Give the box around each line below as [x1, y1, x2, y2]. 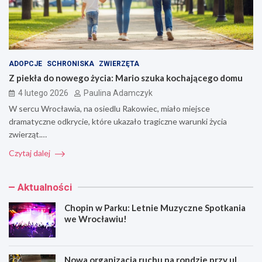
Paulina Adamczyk [84, 88, 153, 98]
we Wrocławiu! [64, 213, 127, 224]
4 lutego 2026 [18, 88, 68, 98]
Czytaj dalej [9, 147, 52, 158]
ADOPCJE [9, 59, 42, 68]
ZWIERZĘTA [99, 59, 139, 68]
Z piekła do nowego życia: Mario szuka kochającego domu [9, 72, 243, 83]
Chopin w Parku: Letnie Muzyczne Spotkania [64, 202, 246, 213]
